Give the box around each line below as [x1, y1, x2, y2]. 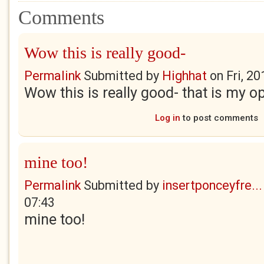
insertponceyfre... [162, 178, 262, 193]
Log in [154, 113, 180, 123]
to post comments [180, 113, 258, 123]
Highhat [162, 68, 207, 83]
